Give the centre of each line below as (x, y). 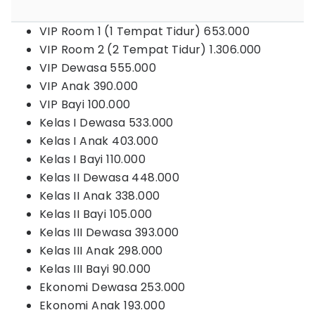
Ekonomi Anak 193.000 (102, 306)
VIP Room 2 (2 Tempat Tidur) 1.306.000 (150, 50)
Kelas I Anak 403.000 (99, 141)
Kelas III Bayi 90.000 (95, 269)
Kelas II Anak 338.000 (100, 196)
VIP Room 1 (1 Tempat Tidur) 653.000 (144, 31)
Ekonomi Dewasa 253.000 (112, 287)
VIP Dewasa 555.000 (98, 68)
